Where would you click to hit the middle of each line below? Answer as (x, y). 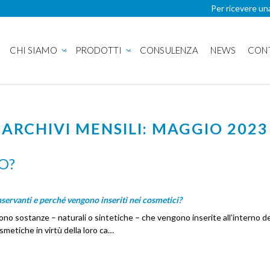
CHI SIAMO (33, 50)
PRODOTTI (98, 50)
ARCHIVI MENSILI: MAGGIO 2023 (135, 128)
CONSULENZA (169, 50)
